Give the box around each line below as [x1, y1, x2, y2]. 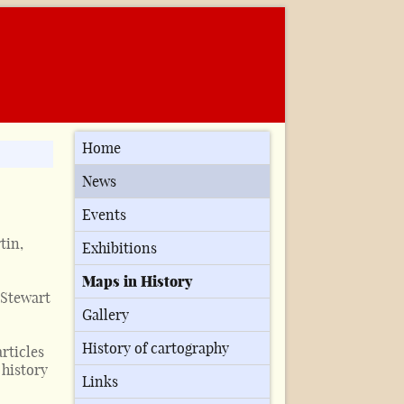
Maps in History [82, 272, 193, 291]
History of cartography [82, 339, 230, 358]
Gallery [82, 306, 130, 325]
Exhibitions [82, 239, 158, 258]
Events [82, 206, 127, 225]
